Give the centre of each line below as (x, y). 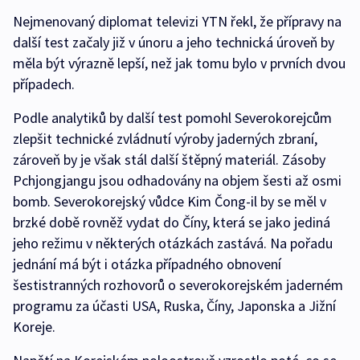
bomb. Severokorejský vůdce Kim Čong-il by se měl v (170, 202)
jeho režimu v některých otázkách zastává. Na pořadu (173, 243)
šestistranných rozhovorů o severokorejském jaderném (178, 285)
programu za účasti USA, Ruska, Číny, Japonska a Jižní (174, 306)
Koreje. (34, 327)
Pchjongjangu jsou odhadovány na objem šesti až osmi (177, 181)
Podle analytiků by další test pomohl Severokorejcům (172, 118)
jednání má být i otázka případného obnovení (147, 264)
